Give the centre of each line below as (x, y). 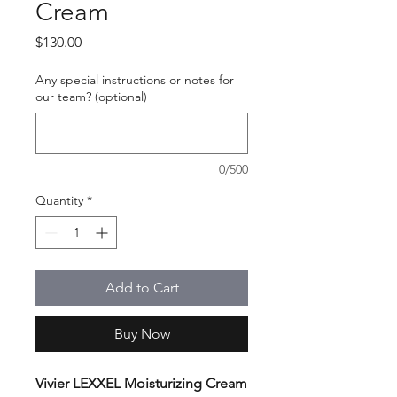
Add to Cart (142, 288)
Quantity (59, 201)
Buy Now (142, 334)
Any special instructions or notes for (135, 80)
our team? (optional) (91, 97)
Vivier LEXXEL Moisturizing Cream (141, 384)
